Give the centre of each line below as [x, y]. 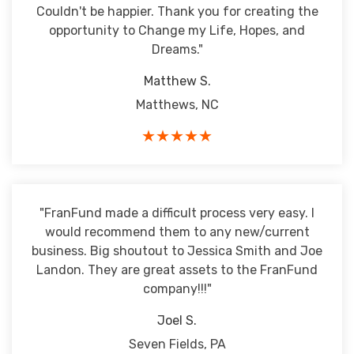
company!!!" [177, 289]
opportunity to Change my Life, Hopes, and [177, 30]
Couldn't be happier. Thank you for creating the [177, 11]
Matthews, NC [177, 105]
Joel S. [177, 320]
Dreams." [177, 49]
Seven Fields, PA [177, 344]
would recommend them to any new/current [177, 232]
